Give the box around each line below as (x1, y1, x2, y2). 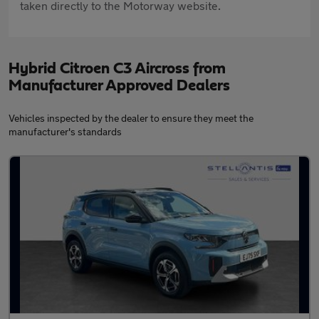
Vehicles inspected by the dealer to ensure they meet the (9, 112, 253, 124)
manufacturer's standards (9, 125, 122, 137)
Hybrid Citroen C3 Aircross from (9, 61, 226, 76)
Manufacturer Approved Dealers (9, 78, 230, 93)
